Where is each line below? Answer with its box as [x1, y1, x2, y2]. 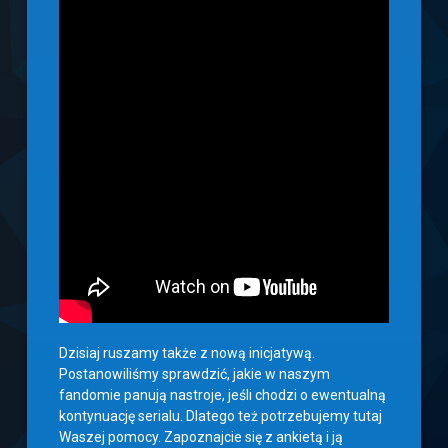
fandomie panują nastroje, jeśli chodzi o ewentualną [59, 387, 387, 404]
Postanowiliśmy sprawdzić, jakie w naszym [59, 366, 331, 383]
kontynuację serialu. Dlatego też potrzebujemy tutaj [59, 408, 383, 425]
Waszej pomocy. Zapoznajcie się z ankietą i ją [59, 429, 344, 446]
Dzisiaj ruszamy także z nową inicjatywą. [59, 345, 316, 362]
